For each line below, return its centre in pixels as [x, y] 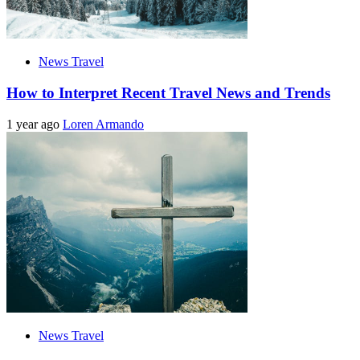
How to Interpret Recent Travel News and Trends [168, 92]
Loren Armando [103, 124]
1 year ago [35, 124]
